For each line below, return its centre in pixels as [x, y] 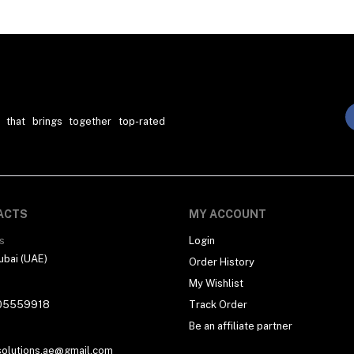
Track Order [218, 305]
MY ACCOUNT [228, 214]
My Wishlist [216, 283]
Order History [222, 262]
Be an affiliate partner [241, 326]
